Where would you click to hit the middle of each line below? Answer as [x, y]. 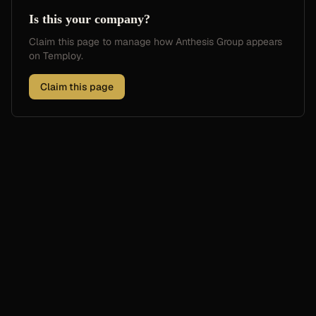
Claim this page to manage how [102, 42]
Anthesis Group [209, 42]
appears [263, 42]
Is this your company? [90, 19]
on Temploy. [56, 56]
